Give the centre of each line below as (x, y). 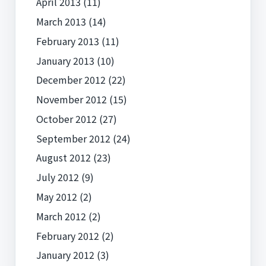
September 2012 (73, 138)
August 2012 (63, 158)
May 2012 (56, 197)
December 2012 (71, 80)
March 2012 (61, 216)
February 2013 (67, 41)
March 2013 (61, 21)
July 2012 (57, 177)
